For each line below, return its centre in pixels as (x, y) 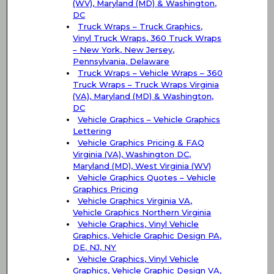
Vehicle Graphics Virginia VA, (135, 201)
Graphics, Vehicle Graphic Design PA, (147, 236)
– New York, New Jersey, (124, 50)
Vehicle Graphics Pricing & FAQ (141, 143)
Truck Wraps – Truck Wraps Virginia (146, 85)
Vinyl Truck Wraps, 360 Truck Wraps (147, 38)
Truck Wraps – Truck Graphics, (140, 27)
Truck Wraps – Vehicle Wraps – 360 (150, 73)
